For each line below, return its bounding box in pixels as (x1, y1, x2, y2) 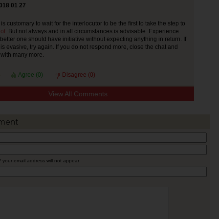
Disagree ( (62, 71, 90, 78)
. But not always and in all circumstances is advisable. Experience (5, 28, 179, 35)
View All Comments (48, 90, 108, 98)
